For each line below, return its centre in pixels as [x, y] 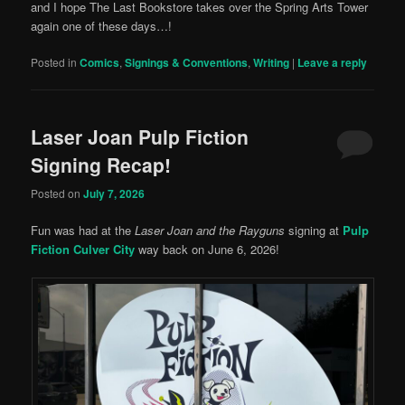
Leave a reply [333, 63]
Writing [272, 63]
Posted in [54, 62]
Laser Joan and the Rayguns [210, 230]
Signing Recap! [101, 165]
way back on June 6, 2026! [207, 249]
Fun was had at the [83, 230]
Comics [100, 63]
